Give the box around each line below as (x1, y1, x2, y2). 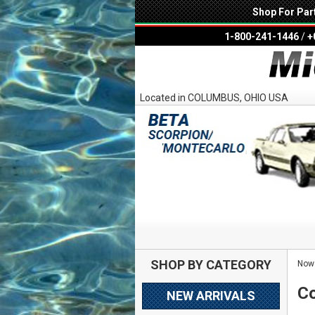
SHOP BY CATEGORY (150, 257, 271, 272)
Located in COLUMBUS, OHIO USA (140, 92, 288, 104)
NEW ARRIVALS (166, 288, 255, 304)
